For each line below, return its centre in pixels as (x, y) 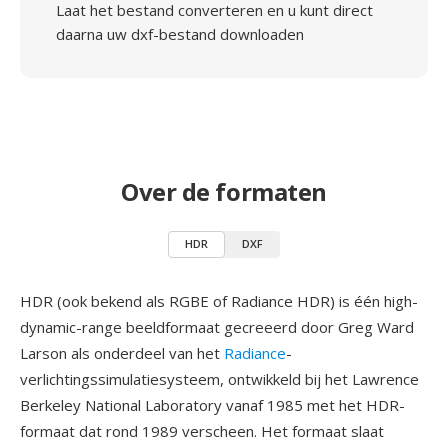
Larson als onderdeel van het (122, 353)
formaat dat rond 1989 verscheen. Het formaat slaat (202, 431)
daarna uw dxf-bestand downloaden (180, 34)
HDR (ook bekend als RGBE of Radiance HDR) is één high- (219, 301)
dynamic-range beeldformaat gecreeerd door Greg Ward (217, 327)
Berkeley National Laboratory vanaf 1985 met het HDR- (212, 405)
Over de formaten (224, 191)
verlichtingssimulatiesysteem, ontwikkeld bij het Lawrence (219, 379)
